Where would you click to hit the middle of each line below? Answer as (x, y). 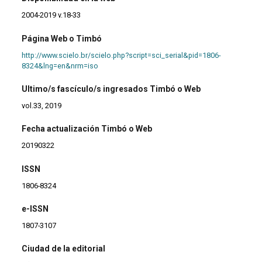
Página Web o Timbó (62, 38)
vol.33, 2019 (42, 105)
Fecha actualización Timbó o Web (87, 129)
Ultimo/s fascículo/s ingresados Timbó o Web (111, 89)
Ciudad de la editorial (64, 249)
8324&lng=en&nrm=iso (60, 65)
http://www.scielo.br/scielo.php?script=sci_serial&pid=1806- (121, 55)
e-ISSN (35, 209)
